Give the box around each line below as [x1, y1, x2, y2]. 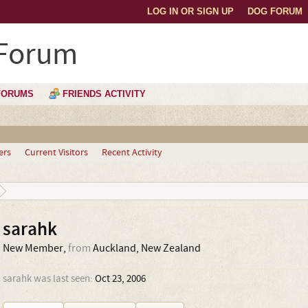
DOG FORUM [247, 6, 302, 16]
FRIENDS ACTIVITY [63, 89, 146, 99]
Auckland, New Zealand [92, 241, 201, 255]
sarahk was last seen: [2, 272, 93, 285]
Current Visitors [24, 146, 88, 159]
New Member [2, 241, 63, 255]
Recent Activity [101, 146, 162, 159]
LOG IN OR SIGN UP [147, 6, 234, 16]
